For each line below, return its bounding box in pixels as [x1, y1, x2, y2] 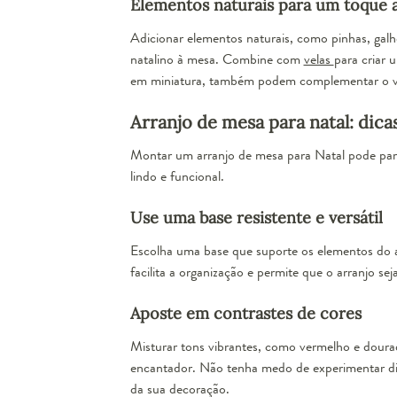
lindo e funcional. [129, 165, 224, 186]
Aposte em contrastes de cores [129, 302, 362, 323]
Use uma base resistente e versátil [129, 206, 383, 228]
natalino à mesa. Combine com [129, 48, 304, 69]
